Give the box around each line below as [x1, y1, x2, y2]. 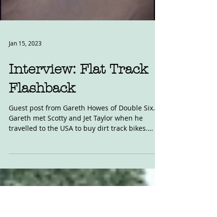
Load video [61, 20, 95, 30]
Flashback [9, 129, 75, 144]
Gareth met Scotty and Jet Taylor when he [9, 162, 143, 171]
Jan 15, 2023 [9, 88, 42, 95]
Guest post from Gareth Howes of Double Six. [9, 152, 155, 161]
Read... [9, 182, 31, 191]
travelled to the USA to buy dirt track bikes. [9, 172, 148, 181]
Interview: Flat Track [9, 110, 148, 125]
